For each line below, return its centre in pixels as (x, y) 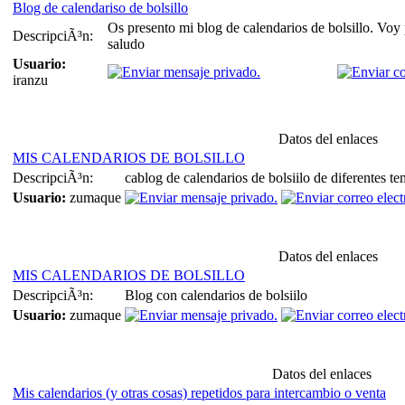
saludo (126, 43)
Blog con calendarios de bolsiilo (216, 295)
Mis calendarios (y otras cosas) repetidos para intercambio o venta (199, 392)
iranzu (30, 80)
